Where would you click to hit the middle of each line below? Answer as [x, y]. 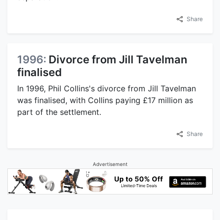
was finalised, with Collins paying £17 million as [105, 100]
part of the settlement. [59, 112]
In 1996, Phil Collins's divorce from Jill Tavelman [107, 88]
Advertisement [110, 164]
